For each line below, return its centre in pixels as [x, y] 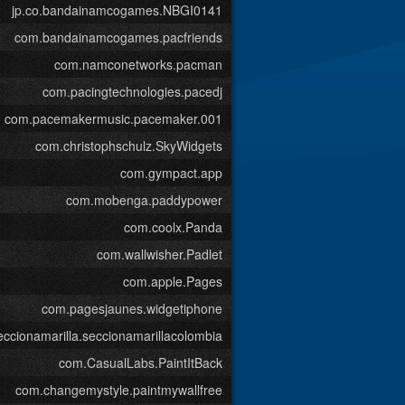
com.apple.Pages [173, 281]
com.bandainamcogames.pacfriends [118, 37]
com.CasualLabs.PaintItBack [141, 363]
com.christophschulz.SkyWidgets [129, 146]
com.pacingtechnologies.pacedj [132, 91]
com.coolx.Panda [173, 227]
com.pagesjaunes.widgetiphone [132, 308]
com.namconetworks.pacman [138, 64]
